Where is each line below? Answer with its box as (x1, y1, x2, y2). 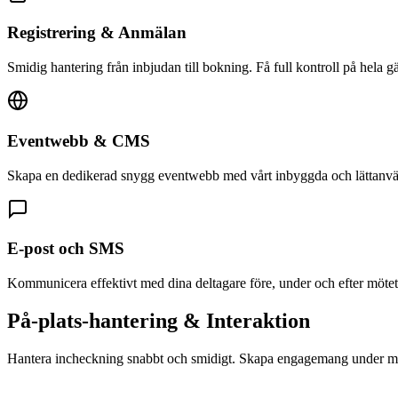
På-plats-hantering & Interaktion (7, 308, 310, 332)
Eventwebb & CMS (7, 131, 150, 150)
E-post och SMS (7, 239, 124, 259)
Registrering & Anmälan (7, 23, 187, 43)
